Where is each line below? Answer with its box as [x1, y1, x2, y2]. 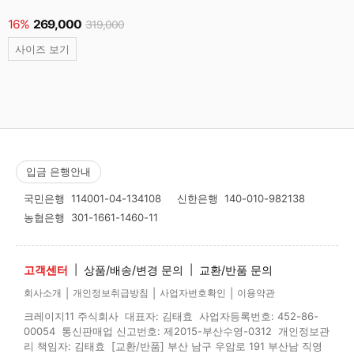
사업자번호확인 [160, 287, 226, 299]
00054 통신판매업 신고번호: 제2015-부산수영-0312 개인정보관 [24, 324, 330, 337]
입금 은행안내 [26, 164, 91, 178]
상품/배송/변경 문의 [84, 262, 183, 277]
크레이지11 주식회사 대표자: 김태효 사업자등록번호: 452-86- [24, 309, 318, 322]
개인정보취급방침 [73, 287, 149, 299]
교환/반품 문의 [199, 262, 273, 277]
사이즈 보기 [15, 42, 70, 55]
